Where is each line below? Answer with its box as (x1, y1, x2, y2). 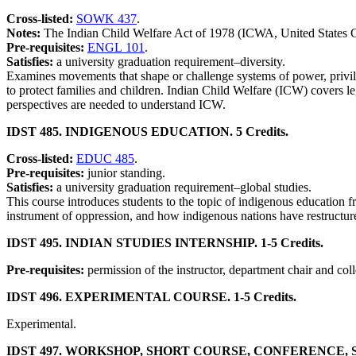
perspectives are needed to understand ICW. (6, 98, 226, 112)
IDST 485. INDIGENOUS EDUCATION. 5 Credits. (6, 125, 288, 139)
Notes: (6, 26, 44, 41)
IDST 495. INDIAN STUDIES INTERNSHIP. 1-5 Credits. (6, 236, 323, 250)
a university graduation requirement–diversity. (56, 55, 285, 69)
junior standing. (87, 166, 165, 180)
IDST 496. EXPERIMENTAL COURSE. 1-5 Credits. (6, 290, 296, 304)
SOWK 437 (76, 12, 137, 26)
